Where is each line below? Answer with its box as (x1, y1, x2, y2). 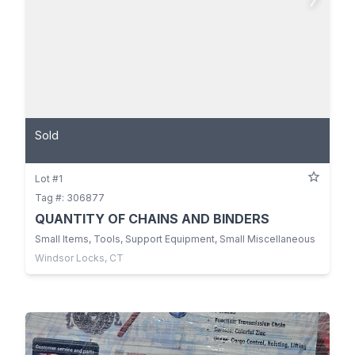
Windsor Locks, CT (35, 252, 124, 265)
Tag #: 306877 (35, 192, 105, 204)
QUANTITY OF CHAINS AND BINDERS (35, 211, 269, 227)
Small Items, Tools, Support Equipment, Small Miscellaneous (35, 233, 315, 246)
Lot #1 (35, 173, 63, 185)
